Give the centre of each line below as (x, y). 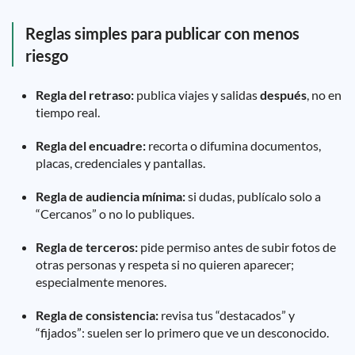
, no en (324, 95)
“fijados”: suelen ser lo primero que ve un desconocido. (182, 332)
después (283, 95)
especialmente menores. (101, 282)
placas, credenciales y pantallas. (120, 163)
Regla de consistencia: (97, 315)
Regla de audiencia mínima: (111, 196)
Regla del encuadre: (91, 145)
